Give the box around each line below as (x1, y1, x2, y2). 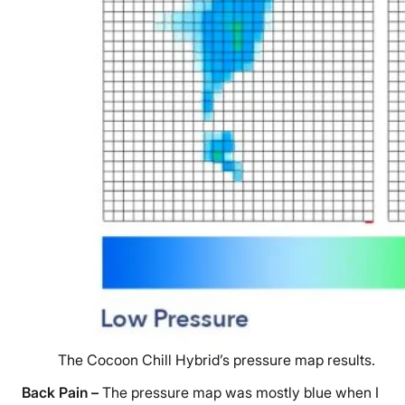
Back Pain (22, 383, 91, 402)
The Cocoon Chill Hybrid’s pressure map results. (58, 351, 375, 370)
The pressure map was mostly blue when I (102, 383, 379, 402)
